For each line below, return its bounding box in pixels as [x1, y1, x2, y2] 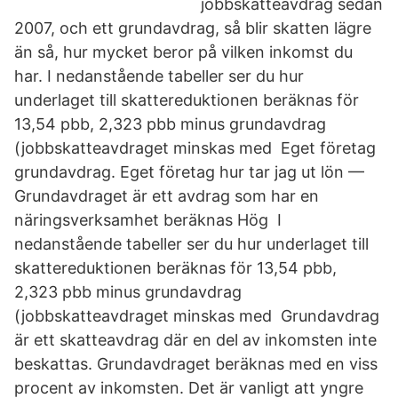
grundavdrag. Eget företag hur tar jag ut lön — [14, 163, 364, 181]
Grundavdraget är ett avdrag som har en [14, 187, 319, 205]
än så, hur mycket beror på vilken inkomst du [14, 43, 353, 61]
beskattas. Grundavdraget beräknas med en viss [14, 354, 378, 373]
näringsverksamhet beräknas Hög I [14, 211, 282, 229]
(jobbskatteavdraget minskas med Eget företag [14, 139, 376, 157]
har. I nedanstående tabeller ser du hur [14, 67, 304, 85]
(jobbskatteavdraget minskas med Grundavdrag [14, 306, 379, 325]
